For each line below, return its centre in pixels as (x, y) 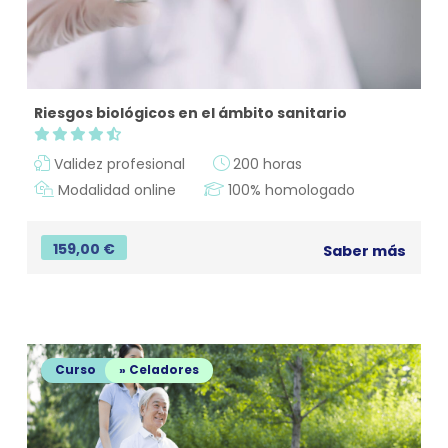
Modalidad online (114, 190)
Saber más (365, 251)
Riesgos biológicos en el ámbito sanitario (190, 112)
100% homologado (289, 190)
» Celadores (158, 370)
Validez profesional (117, 164)
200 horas (265, 164)
